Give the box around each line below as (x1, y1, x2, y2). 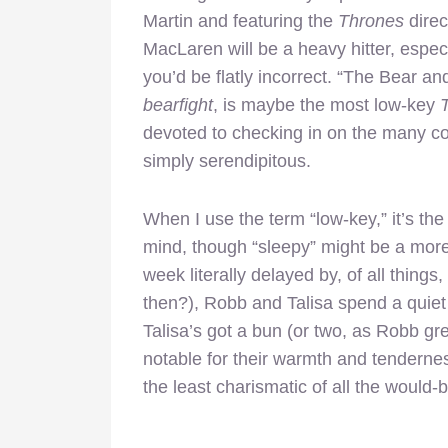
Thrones (338, 10, 404, 31)
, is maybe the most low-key (213, 94, 440, 115)
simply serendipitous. (143, 150, 311, 171)
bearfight (143, 94, 213, 115)
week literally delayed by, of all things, (143, 264, 443, 285)
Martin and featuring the (143, 10, 338, 31)
